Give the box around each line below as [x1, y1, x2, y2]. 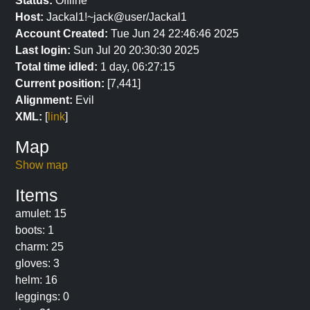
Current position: [15, 77, 104, 89]
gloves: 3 [15, 257, 60, 269]
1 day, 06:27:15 [98, 61, 175, 73]
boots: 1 [15, 224, 54, 236]
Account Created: [15, 28, 108, 39]
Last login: [15, 44, 71, 56]
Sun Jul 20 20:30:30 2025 [71, 44, 199, 56]
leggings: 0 [15, 291, 69, 302]
